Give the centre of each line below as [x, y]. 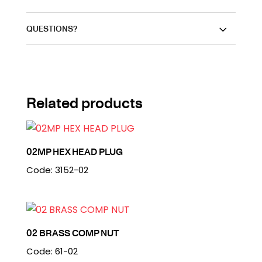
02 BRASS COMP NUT [73, 233]
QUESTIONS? [51, 29]
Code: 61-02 [52, 251]
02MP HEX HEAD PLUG [74, 152]
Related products [84, 102]
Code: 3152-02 [57, 170]
